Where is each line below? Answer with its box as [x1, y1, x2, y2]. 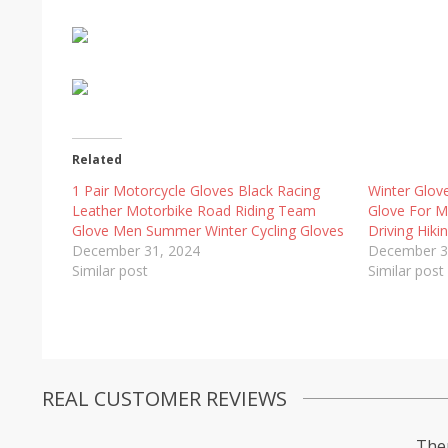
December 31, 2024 [72, 240, 200, 260]
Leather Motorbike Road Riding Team [72, 200, 316, 220]
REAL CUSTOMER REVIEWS [42, 384, 287, 412]
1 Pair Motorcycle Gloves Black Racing [72, 180, 320, 200]
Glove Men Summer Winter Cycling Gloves [72, 220, 344, 240]
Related [72, 150, 122, 168]
